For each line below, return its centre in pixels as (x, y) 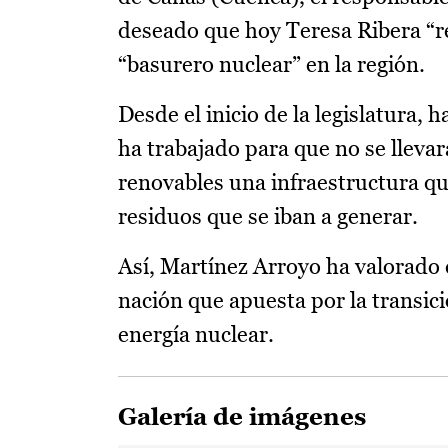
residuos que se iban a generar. (268, 216)
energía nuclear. (201, 334)
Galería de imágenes (242, 416)
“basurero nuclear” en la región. (271, 64)
